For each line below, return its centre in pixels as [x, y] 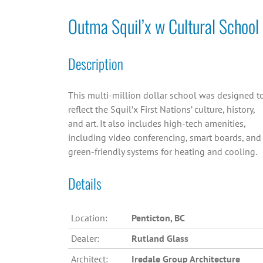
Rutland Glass [160, 239]
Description [95, 64]
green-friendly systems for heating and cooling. [162, 152]
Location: [89, 218]
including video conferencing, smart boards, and [164, 138]
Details [85, 183]
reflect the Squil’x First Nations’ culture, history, [161, 109]
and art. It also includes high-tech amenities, [156, 124]
